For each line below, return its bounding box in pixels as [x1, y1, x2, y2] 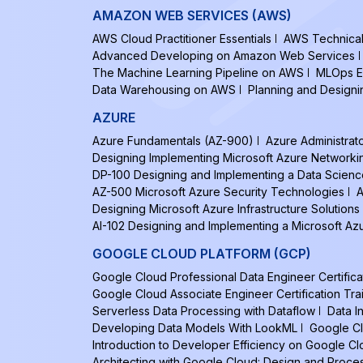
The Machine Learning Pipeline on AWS [92, 66, 304, 79]
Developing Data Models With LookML [92, 321, 297, 335]
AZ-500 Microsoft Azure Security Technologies [92, 185, 344, 199]
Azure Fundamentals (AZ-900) [92, 134, 254, 147]
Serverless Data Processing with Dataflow [92, 304, 315, 318]
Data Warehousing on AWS [92, 83, 236, 96]
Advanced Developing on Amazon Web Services [92, 49, 355, 62]
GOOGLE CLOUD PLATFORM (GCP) [92, 246, 311, 262]
